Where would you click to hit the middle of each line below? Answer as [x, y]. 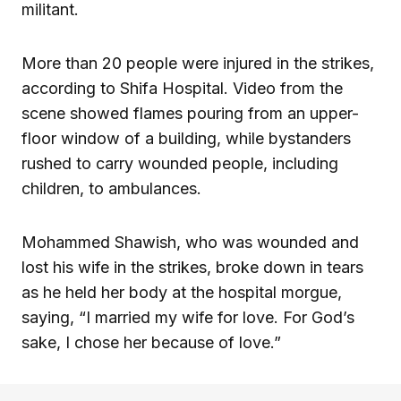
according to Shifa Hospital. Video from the [182, 88]
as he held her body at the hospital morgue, [182, 292]
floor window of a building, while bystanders [186, 138]
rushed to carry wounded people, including [180, 163]
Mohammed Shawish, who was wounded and [190, 242]
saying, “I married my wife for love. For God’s [188, 317]
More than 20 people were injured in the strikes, [198, 63]
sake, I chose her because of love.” [151, 342]
